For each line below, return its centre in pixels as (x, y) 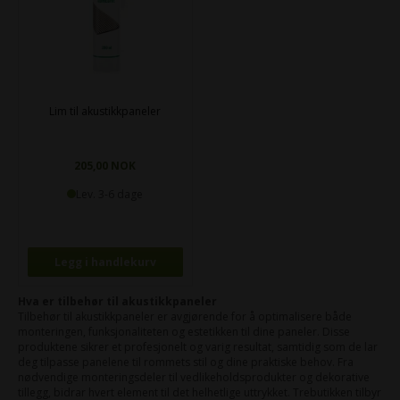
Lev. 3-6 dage (110, 194)
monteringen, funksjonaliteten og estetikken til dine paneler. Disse (184, 331)
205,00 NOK (105, 165)
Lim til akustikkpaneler (105, 111)
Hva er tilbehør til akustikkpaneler (117, 301)
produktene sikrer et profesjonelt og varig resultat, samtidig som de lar (198, 346)
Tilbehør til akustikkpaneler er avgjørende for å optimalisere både (185, 316)
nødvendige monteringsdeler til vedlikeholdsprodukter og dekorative (194, 377)
